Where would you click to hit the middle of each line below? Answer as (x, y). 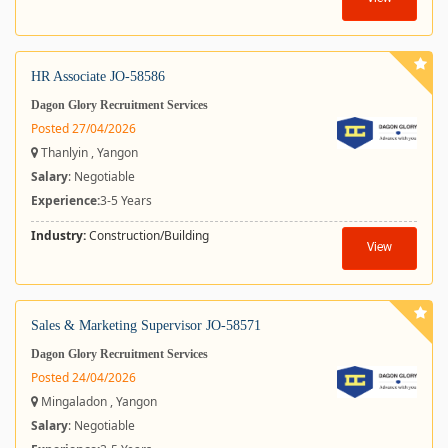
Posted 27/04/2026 (83, 128)
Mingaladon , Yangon (97, 401)
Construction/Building (147, 235)
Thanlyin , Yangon (88, 152)
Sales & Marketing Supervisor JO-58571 (146, 325)
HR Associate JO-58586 (98, 76)
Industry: (58, 235)
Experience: (65, 200)
